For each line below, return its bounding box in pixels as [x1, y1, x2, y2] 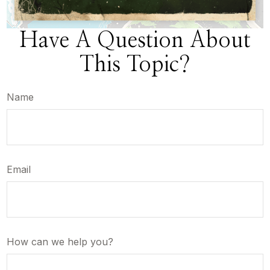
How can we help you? [7, 236, 114, 248]
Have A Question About [19, 30, 251, 52]
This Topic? [80, 54, 190, 76]
